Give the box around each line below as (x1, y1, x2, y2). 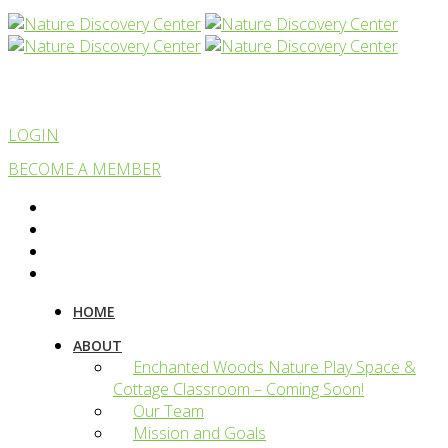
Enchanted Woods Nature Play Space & (133, 356, 416, 378)
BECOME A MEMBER (8, 158, 161, 180)
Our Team (133, 400, 204, 422)
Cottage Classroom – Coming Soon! (113, 378, 364, 400)
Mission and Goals (133, 422, 266, 444)
